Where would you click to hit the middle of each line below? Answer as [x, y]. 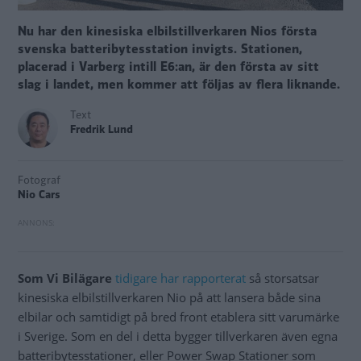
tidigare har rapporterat [180, 278]
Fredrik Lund [102, 130]
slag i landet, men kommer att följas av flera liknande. [179, 85]
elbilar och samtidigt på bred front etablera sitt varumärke [178, 317]
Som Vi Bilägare [65, 278]
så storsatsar [282, 278]
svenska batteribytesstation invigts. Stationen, [160, 50]
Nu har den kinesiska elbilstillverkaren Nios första [167, 32]
